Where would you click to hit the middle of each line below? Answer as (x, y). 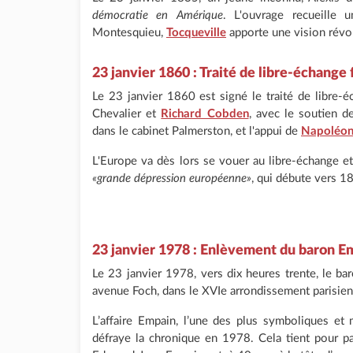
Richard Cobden (205, 114)
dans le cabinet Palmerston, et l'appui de (197, 131)
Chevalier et (127, 114)
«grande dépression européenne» (172, 178)
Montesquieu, (129, 33)
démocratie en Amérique (158, 15)
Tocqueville (196, 33)
